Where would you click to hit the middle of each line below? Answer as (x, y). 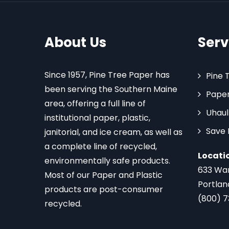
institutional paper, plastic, (97, 118)
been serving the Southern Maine (111, 89)
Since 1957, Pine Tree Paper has (107, 75)
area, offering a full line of (95, 104)
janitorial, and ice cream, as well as (113, 132)
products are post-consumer (104, 189)
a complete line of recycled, (101, 146)
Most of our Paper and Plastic (104, 175)
